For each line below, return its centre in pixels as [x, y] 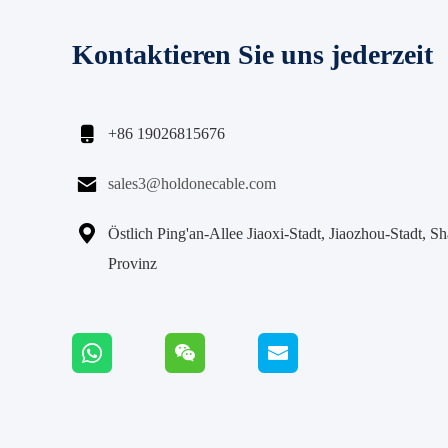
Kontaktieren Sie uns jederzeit [252, 54]
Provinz [132, 263]
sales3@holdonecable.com [192, 183]
